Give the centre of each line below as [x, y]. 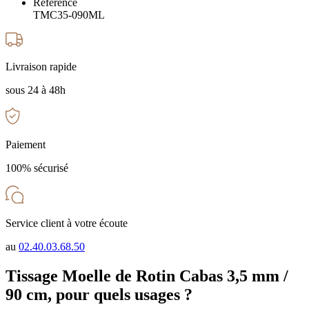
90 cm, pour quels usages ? [99, 294]
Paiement [26, 145]
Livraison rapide [41, 66]
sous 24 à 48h [36, 90]
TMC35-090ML [69, 15]
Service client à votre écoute [67, 223]
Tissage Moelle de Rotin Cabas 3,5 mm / [147, 276]
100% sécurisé [37, 168]
